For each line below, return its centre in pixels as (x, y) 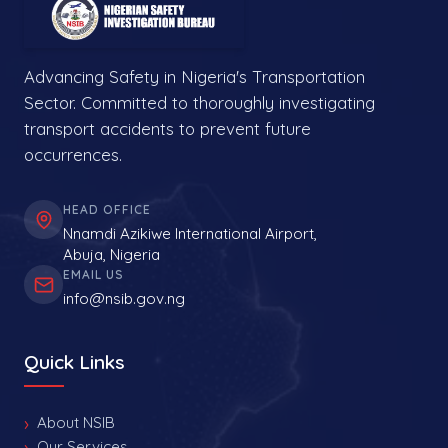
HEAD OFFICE (107, 210)
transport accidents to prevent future (167, 129)
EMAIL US (94, 275)
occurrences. (73, 155)
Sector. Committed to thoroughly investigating (199, 103)
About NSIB (76, 423)
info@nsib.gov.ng (124, 299)
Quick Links (74, 362)
